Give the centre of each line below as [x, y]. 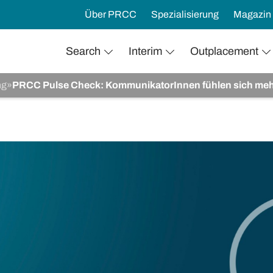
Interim [145, 51]
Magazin [252, 14]
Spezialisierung [185, 14]
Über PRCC [111, 14]
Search [83, 51]
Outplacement [224, 51]
